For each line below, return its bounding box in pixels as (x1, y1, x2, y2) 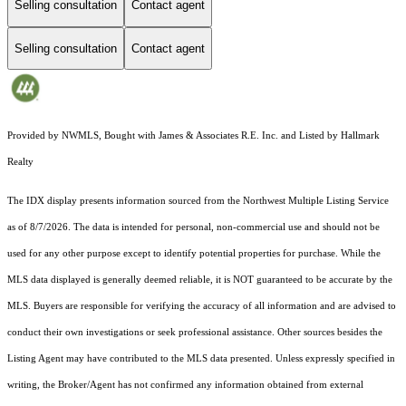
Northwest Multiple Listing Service (243, 196, 389, 207)
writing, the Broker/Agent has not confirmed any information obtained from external (7, 380, 363, 391)
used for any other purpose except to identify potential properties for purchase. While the (7, 248, 381, 259)
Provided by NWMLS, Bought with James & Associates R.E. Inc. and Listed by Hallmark (7, 130, 380, 141)
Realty (7, 157, 34, 168)
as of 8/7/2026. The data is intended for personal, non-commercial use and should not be (7, 222, 380, 233)
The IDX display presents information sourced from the (7, 196, 243, 207)
